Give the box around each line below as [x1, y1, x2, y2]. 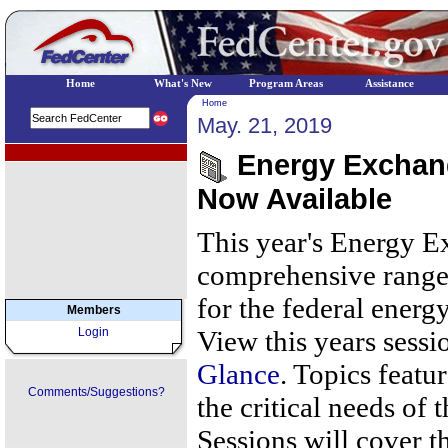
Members [66, 303, 121, 317]
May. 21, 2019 [197, 113, 332, 138]
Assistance [364, 78, 414, 89]
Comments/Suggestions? [27, 385, 165, 399]
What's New [154, 78, 212, 89]
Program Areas [249, 78, 323, 89]
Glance [197, 358, 280, 391]
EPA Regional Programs [8, 147, 125, 158]
